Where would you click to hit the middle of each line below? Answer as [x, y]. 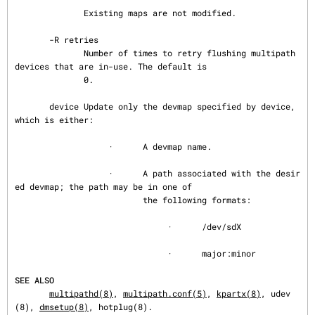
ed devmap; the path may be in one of [103, 186]
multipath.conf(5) [165, 293]
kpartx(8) [239, 293]
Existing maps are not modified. [49, 13]
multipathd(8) [81, 293]
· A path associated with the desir [62, 173]
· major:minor [91, 253]
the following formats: [79, 200]
